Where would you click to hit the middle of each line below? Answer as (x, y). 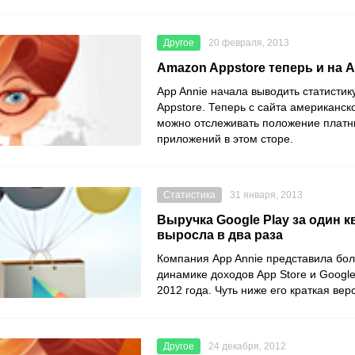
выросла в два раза (220, 235)
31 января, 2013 (266, 195)
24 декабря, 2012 (247, 346)
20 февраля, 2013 (249, 43)
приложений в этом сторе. (227, 139)
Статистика (189, 195)
